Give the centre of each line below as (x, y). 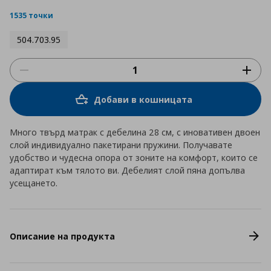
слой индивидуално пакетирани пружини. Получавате (121, 145)
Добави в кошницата (143, 99)
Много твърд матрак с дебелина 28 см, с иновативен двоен (135, 132)
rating (76, 14)
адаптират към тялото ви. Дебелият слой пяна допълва (127, 170)
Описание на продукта (62, 236)
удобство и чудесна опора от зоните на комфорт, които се (134, 158)
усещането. (34, 183)
